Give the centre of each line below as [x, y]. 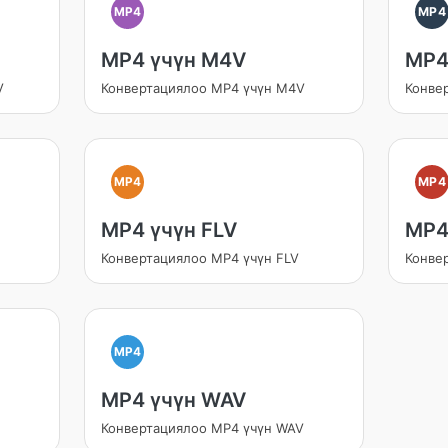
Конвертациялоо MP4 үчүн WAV [202, 428]
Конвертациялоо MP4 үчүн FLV [199, 258]
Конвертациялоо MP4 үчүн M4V [202, 88]
